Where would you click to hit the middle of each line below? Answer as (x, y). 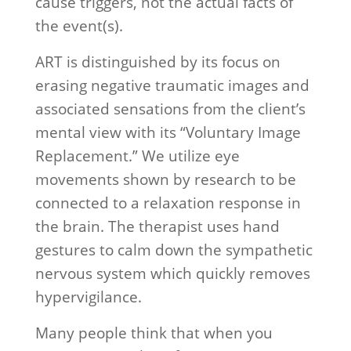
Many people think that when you (154, 333)
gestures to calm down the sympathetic (174, 250)
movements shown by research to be (165, 179)
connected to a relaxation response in (168, 203)
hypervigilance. (88, 297)
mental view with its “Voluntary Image (168, 132)
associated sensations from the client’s (170, 109)
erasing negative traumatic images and (172, 85)
